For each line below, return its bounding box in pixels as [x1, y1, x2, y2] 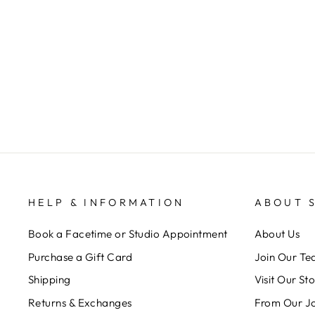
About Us [254, 226, 300, 240]
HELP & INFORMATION [28, 195, 185, 209]
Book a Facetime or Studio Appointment [28, 226, 228, 240]
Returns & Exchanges [28, 296, 132, 310]
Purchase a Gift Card [28, 250, 132, 264]
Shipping [28, 273, 71, 287]
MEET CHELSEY [80, 9, 186, 24]
